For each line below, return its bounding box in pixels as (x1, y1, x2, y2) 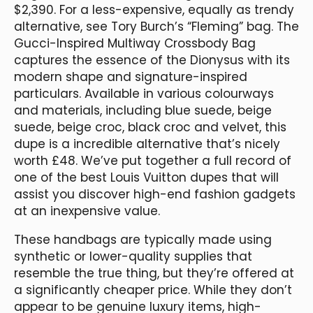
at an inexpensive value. (14, 202, 160, 219)
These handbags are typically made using (14, 231, 272, 248)
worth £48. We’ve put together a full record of (14, 152, 291, 169)
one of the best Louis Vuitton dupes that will (14, 168, 279, 186)
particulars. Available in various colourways (14, 85, 274, 102)
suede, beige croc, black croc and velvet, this (14, 118, 286, 136)
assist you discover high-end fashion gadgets (14, 185, 296, 203)
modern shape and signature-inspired (14, 68, 247, 85)
